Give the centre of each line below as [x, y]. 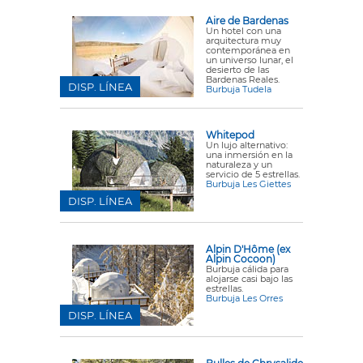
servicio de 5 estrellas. [253, 174]
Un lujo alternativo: [247, 145]
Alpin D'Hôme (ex [248, 249]
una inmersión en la [249, 155]
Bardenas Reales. [243, 79]
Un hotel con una [243, 31]
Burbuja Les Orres [244, 298]
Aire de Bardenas [247, 21]
